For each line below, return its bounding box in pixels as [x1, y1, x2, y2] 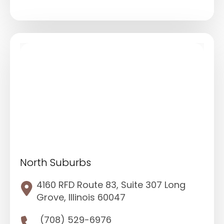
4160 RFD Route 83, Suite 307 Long [36, 178, 185, 191]
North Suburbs [20, 155, 91, 169]
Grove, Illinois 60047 [36, 190, 125, 203]
